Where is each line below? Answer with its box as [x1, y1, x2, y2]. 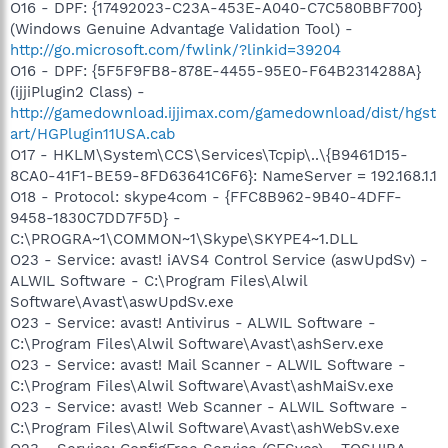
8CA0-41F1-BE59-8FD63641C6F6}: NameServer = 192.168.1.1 [10, 166, 437, 185]
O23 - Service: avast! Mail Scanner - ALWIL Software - [10, 355, 406, 374]
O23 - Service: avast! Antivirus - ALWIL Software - [10, 313, 376, 332]
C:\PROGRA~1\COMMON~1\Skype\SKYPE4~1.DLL [10, 229, 358, 248]
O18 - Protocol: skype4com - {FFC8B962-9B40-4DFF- [10, 187, 402, 206]
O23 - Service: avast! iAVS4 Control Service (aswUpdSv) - [10, 250, 428, 269]
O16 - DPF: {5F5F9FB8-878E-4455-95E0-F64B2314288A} [10, 61, 421, 80]
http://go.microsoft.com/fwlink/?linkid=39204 [10, 40, 341, 59]
